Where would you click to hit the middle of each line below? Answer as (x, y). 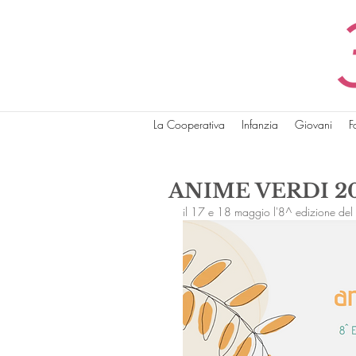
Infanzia (259, 124)
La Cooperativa (189, 124)
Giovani (313, 124)
